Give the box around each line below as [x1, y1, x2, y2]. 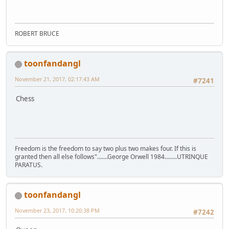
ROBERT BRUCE [15, 29, 59, 38]
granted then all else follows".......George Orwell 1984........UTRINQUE [15, 152, 208, 162]
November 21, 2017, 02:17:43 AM [15, 75, 100, 83]
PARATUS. [15, 161, 42, 170]
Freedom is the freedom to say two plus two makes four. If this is [15, 144, 196, 153]
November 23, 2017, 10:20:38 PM [15, 207, 100, 215]
